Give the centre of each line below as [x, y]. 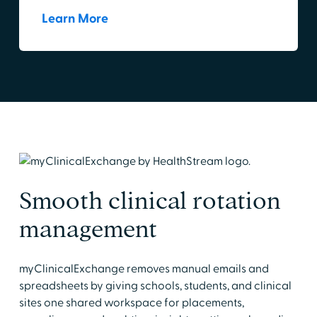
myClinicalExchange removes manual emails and [144, 269]
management [88, 229]
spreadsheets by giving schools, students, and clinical [155, 286]
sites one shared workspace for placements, [131, 303]
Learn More [75, 19]
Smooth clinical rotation [150, 201]
